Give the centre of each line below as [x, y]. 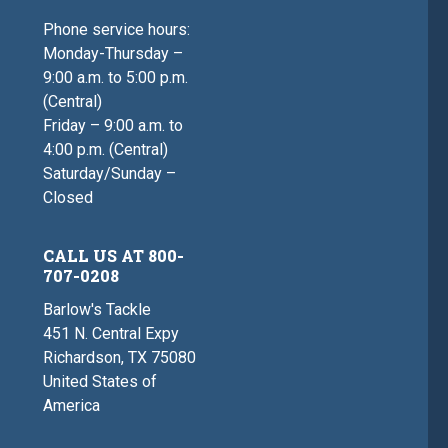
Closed [68, 198]
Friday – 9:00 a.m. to [113, 126]
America [72, 406]
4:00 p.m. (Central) [106, 150]
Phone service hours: [117, 30]
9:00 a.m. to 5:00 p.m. [116, 78]
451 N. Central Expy [111, 334]
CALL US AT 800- [114, 256]
